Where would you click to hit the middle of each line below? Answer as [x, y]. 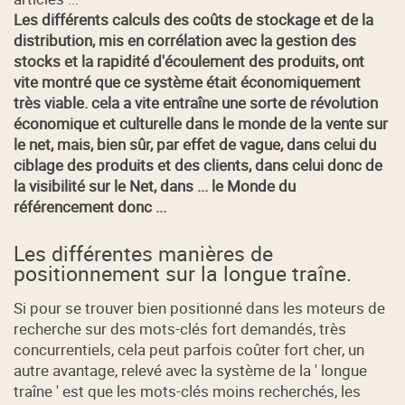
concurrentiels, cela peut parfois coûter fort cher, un [189, 350]
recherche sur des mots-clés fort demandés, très [180, 329]
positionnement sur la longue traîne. [183, 273]
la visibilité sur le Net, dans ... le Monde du [155, 185]
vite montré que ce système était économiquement [188, 81]
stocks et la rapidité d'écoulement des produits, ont [189, 61]
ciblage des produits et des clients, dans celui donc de [198, 165]
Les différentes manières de [144, 253]
